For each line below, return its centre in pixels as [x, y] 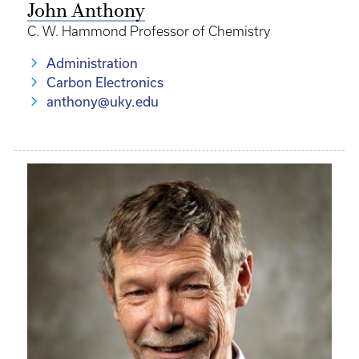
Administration [92, 63]
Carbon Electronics [105, 83]
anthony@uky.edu [103, 102]
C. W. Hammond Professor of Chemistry [149, 31]
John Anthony [86, 12]
